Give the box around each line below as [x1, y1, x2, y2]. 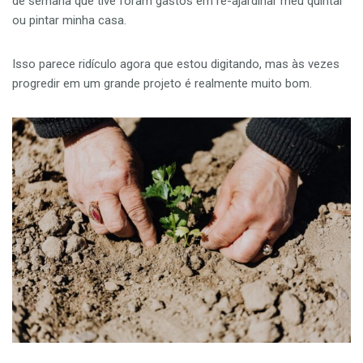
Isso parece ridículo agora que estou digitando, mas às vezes [12, 56, 340, 71]
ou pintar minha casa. [12, 12, 126, 28]
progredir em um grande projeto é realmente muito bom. [12, 75, 312, 91]
